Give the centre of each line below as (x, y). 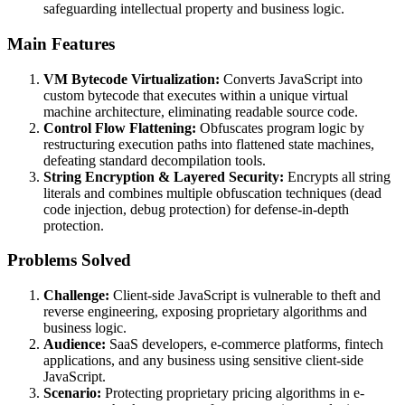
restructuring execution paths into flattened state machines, (209, 144)
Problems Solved (69, 260)
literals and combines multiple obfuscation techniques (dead (212, 193)
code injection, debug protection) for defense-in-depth (196, 209)
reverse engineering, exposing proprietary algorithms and (205, 312)
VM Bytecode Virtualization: (132, 79)
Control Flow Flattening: (120, 127)
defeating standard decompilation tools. (155, 160)
